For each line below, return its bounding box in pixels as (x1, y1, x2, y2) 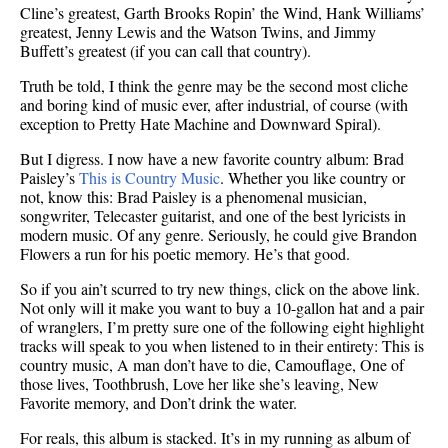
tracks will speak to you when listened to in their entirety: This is (20, 335, 424, 357)
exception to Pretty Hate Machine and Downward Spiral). (20, 113, 381, 135)
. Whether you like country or (220, 167, 405, 189)
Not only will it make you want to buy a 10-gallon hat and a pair (20, 297, 424, 319)
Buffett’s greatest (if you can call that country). (20, 40, 311, 62)
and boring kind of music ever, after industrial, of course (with (20, 94, 408, 116)
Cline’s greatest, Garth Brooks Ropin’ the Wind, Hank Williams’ (20, 2, 425, 24)
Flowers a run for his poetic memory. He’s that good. (20, 243, 350, 265)
